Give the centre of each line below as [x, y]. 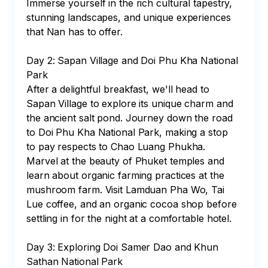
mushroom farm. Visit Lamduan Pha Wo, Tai [127, 190]
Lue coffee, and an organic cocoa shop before [133, 204]
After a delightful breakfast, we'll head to [119, 89]
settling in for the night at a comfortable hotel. [129, 218]
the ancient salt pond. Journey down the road [131, 118]
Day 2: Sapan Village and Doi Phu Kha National [134, 60]
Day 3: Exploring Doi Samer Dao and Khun [124, 247]
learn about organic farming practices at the [127, 175]
